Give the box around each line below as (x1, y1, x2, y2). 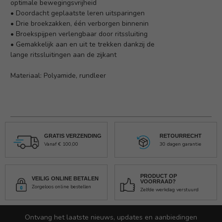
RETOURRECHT (159, 133, 202, 139)
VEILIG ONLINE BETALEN (31, 175, 99, 182)
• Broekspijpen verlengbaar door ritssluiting (10, 29, 148, 39)
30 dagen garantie (159, 141, 201, 148)
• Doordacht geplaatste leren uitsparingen (10, 8, 145, 18)
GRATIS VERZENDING (44, 133, 102, 139)
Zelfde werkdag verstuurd (140, 186, 199, 193)
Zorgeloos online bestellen (31, 183, 91, 191)
